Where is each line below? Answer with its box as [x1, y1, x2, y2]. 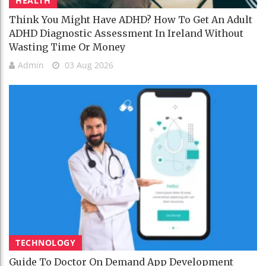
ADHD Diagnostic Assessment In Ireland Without [9, 27, 243, 39]
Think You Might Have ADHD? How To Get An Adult [9, 13, 252, 26]
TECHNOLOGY [15, 236, 75, 248]
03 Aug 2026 [62, 59, 113, 71]
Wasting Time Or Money [9, 40, 125, 53]
